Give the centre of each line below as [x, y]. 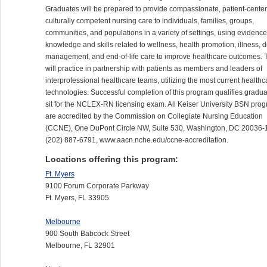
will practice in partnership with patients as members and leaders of [153, 68]
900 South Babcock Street [87, 233]
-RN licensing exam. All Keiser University [167, 104]
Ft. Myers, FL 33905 [77, 198]
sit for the [60, 104]
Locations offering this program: [111, 159]
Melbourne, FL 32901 [80, 245]
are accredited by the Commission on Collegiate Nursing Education [154, 116]
